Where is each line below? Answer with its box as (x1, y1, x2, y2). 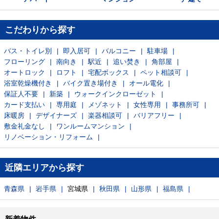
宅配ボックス (88, 68, 129, 76)
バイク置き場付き (63, 79, 118, 87)
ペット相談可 (140, 68, 181, 76)
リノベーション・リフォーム (4, 133, 93, 141)
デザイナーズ (36, 111, 77, 119)
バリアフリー (133, 111, 175, 119)
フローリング (4, 58, 45, 66)
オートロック (4, 68, 45, 76)
